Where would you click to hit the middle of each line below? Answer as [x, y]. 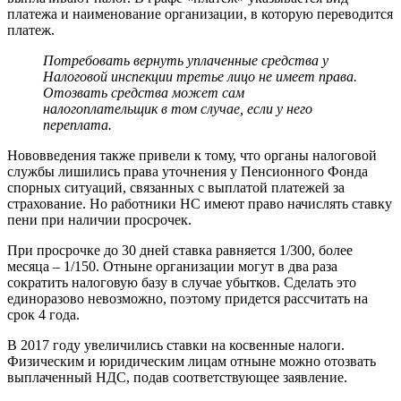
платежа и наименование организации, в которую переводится [200, 13]
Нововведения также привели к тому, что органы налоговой [192, 155]
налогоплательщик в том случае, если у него [178, 108]
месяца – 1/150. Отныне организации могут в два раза [172, 266]
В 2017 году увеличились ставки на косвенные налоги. [176, 345]
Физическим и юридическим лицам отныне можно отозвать [192, 361]
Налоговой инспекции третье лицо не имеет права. [200, 76]
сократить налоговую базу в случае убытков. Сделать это [182, 282]
